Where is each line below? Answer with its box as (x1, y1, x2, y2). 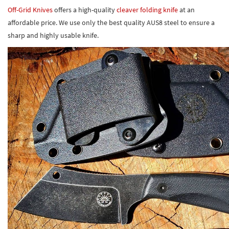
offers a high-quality (53, 5, 117, 14)
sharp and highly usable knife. (8, 30, 99, 40)
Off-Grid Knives (8, 5, 53, 14)
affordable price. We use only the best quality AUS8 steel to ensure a (8, 17, 215, 27)
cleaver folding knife (117, 5, 178, 14)
